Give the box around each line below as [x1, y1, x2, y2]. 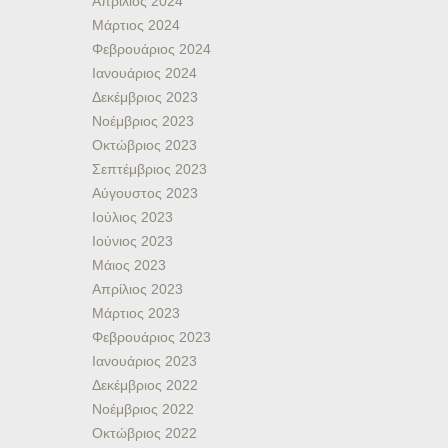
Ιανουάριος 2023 [92, 353, 197, 369]
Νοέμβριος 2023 [92, 113, 194, 129]
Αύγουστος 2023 [92, 185, 198, 201]
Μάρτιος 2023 [92, 305, 180, 321]
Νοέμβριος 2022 [92, 401, 194, 417]
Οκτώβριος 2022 [92, 425, 197, 441]
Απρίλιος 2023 [92, 281, 183, 297]
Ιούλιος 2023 [92, 209, 173, 225]
